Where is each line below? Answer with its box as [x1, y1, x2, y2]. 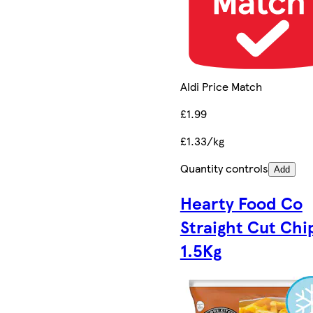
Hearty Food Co [180, 190, 303, 214]
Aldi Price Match [180, 78, 262, 94]
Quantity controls [180, 159, 268, 176]
